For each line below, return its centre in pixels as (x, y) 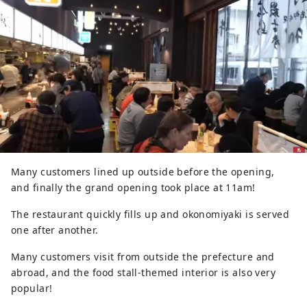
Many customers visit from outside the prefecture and (143, 256)
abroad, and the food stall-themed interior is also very (144, 272)
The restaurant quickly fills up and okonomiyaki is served (150, 214)
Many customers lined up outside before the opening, (143, 171)
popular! (32, 288)
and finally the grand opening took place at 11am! (133, 187)
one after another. (55, 230)
